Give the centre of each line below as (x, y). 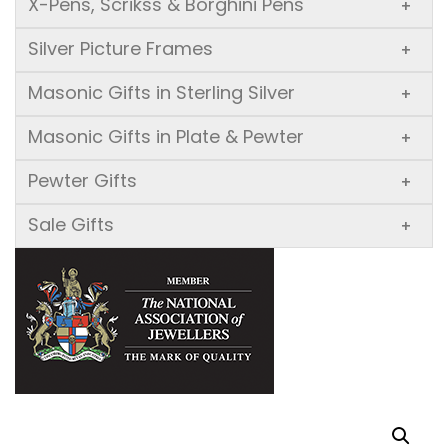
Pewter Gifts (82, 180)
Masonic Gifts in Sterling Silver (161, 92)
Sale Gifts (71, 224)
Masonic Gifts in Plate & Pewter (166, 136)
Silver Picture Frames (120, 48)
